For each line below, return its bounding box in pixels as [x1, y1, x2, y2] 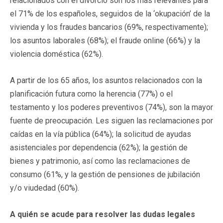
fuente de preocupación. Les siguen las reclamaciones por [10, 115, 213, 125]
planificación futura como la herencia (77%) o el [10, 89, 173, 99]
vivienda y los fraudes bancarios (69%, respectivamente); [10, 22, 208, 32]
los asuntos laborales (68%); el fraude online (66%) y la [10, 35, 200, 45]
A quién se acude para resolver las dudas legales [10, 209, 195, 219]
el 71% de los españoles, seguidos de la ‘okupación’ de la [10, 8, 210, 18]
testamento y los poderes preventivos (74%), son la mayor [10, 102, 213, 112]
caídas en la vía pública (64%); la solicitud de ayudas [10, 129, 191, 139]
